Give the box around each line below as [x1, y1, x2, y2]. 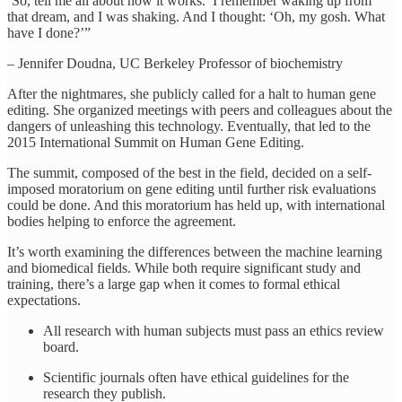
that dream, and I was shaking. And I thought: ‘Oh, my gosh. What [7, 9, 385, 25]
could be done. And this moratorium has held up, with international [7, 197, 385, 214]
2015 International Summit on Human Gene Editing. [7, 135, 304, 151]
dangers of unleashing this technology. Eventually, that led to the [7, 118, 371, 135]
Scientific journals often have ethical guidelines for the [43, 370, 349, 386]
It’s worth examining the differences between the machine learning [7, 244, 382, 260]
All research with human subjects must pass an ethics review [43, 323, 384, 339]
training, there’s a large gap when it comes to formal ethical [7, 276, 340, 293]
